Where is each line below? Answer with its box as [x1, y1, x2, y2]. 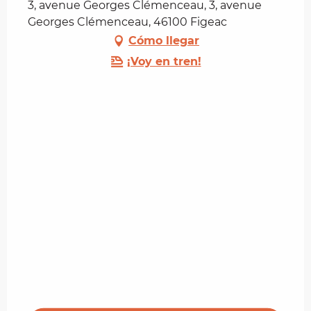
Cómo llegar [128, 33, 199, 47]
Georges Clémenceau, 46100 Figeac [28, 15, 227, 28]
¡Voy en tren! [126, 54, 201, 68]
